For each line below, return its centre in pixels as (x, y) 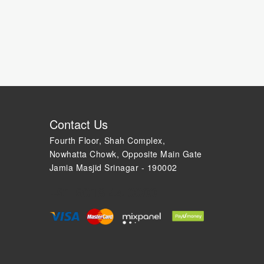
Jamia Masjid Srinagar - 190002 (113, 167)
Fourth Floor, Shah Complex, (107, 140)
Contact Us (78, 124)
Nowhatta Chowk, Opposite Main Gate (126, 154)
